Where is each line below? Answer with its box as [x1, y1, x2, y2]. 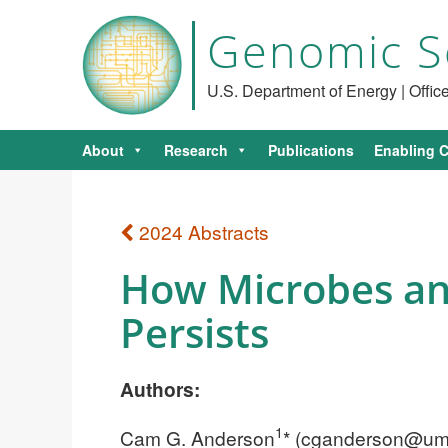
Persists [120, 304, 269, 360]
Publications [268, 140, 354, 160]
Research [164, 140, 228, 160]
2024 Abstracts [134, 218, 269, 245]
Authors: [120, 374, 200, 403]
